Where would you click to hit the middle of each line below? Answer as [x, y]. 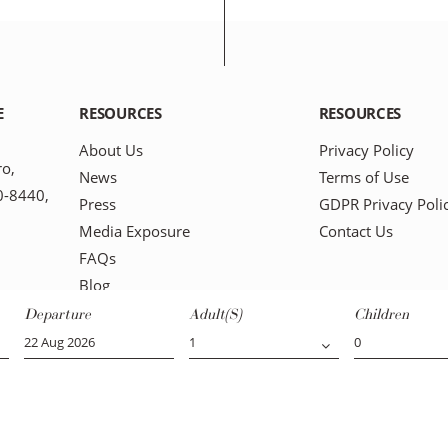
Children [381, 314]
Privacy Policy [366, 150]
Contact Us [355, 231]
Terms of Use [363, 177]
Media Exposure [135, 231]
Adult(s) [215, 314]
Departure [57, 314]
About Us [111, 150]
